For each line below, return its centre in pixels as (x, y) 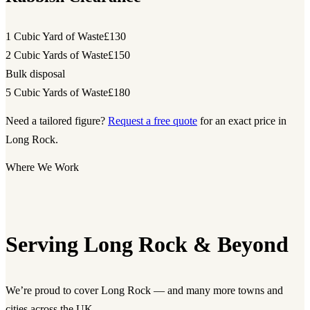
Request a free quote (153, 120)
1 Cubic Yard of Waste (55, 37)
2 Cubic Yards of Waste (57, 55)
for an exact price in (242, 120)
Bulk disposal (35, 74)
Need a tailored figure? (57, 120)
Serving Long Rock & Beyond (147, 244)
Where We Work (42, 167)
